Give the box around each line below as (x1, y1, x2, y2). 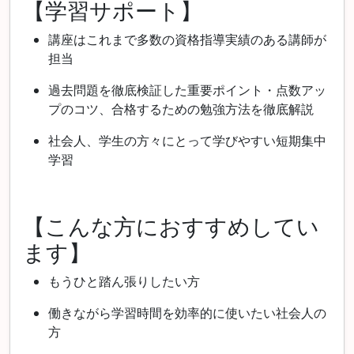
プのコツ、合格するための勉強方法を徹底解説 (48, 100, 314, 118)
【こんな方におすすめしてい (23, 210, 319, 241)
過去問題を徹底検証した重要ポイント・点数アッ (48, 81, 326, 99)
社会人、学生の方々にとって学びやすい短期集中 (48, 131, 326, 149)
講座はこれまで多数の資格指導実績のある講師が (48, 30, 326, 48)
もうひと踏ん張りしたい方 (48, 272, 200, 290)
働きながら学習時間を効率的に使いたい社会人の (48, 303, 326, 322)
